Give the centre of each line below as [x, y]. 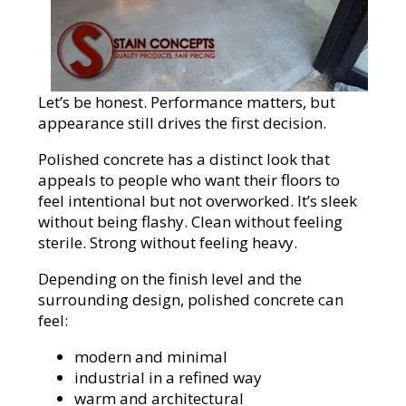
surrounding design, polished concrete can [191, 300]
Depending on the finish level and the [170, 279]
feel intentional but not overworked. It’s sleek [198, 201]
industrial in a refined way [169, 378]
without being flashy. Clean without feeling [191, 222]
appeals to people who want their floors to [189, 180]
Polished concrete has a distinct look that [184, 159]
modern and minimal [151, 357]
